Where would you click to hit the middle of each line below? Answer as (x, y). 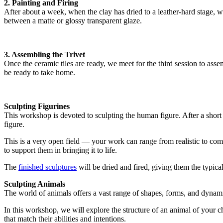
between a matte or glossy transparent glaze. (73, 21)
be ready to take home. (40, 73)
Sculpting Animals (35, 184)
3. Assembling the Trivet (45, 55)
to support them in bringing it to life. (60, 150)
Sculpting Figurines (37, 107)
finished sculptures (48, 167)
